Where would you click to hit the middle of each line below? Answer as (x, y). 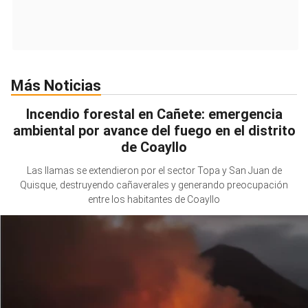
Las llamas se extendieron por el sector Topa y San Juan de (154, 171)
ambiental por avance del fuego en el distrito (154, 131)
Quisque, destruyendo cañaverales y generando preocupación (154, 185)
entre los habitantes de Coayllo (154, 200)
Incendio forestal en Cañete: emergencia (154, 114)
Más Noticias (63, 86)
